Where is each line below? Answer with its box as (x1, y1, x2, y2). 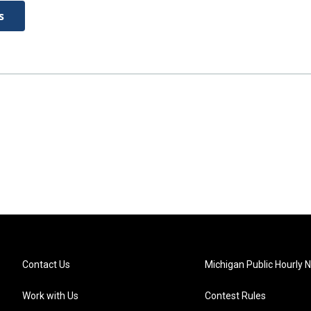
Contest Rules (205, 289, 267, 301)
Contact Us (22, 258, 70, 270)
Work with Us (22, 289, 78, 301)
